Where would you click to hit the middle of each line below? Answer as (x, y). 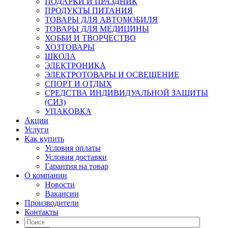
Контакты (41, 212)
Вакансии (62, 194)
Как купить (44, 139)
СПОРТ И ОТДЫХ (78, 84)
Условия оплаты (73, 148)
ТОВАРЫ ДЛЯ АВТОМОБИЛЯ (101, 20)
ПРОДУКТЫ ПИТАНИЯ (89, 10)
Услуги (37, 130)
